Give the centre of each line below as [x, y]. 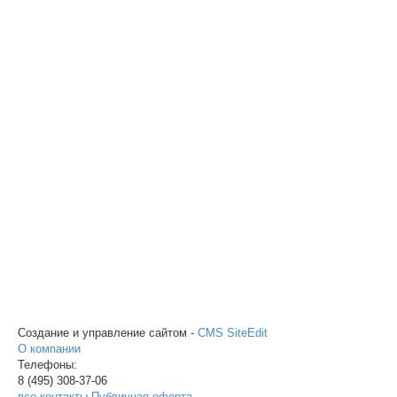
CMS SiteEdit [233, 333]
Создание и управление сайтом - [108, 333]
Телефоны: [47, 365]
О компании [49, 349]
